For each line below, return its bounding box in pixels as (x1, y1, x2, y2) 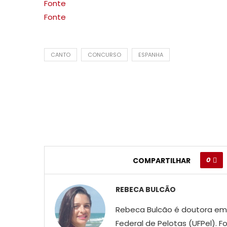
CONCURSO (88, 50, 121, 59)
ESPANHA (138, 50, 163, 59)
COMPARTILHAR (132, 156, 191, 166)
